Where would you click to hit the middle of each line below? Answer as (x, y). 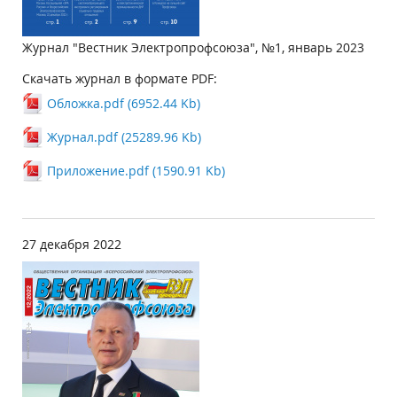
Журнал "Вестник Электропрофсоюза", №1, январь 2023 (193, 47)
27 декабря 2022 (72, 244)
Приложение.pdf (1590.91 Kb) (136, 171)
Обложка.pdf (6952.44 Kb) (124, 103)
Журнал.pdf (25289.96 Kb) (124, 137)
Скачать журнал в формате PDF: (120, 78)
